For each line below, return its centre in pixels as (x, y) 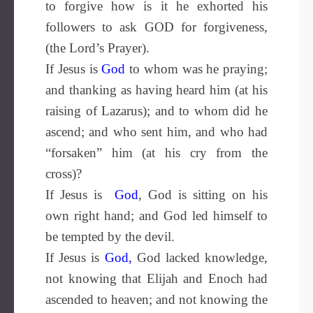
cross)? (64, 174)
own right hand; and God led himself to (156, 216)
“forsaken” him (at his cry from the (156, 153)
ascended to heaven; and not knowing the (156, 299)
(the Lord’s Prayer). (97, 48)
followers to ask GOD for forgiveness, (156, 27)
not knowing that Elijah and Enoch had (156, 278)
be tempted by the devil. (110, 236)
